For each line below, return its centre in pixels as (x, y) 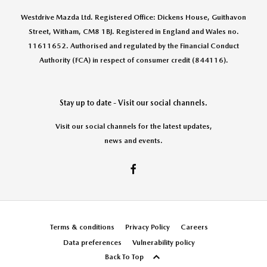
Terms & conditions (82, 227)
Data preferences (92, 242)
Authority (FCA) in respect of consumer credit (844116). (133, 60)
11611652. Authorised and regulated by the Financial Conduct (133, 46)
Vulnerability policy (164, 242)
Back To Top (124, 257)
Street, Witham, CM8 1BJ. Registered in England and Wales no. (133, 31)
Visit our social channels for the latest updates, (133, 126)
